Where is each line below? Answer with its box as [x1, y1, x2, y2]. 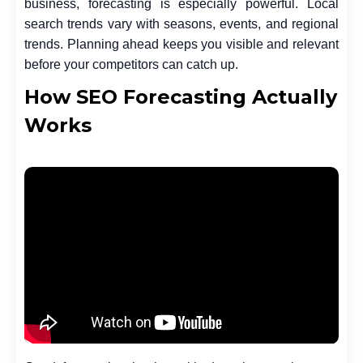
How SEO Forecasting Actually [24, 85, 337, 109]
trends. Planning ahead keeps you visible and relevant [24, 37, 339, 52]
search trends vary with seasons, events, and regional [24, 17, 339, 32]
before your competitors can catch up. [24, 58, 238, 72]
